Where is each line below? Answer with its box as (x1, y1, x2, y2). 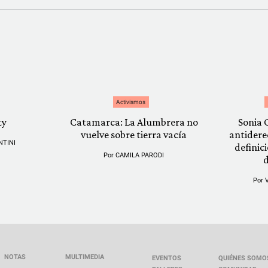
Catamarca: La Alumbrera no (69, 116, 198, 128)
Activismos (116, 99, 146, 105)
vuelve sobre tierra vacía (81, 129, 187, 141)
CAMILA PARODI (115, 151, 165, 159)
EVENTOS (152, 254, 181, 262)
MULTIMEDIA (65, 253, 104, 261)
